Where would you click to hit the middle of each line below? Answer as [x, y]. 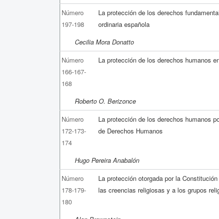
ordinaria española [124, 24]
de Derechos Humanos [131, 131]
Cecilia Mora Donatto [104, 42]
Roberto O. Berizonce [105, 101]
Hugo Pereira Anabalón [107, 160]
